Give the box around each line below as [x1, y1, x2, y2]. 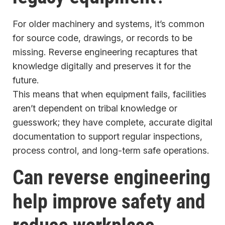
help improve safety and [13, 190, 205, 214]
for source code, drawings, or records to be [13, 33, 192, 44]
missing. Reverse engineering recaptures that [13, 47, 197, 58]
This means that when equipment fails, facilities [13, 89, 206, 100]
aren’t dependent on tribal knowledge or [13, 103, 177, 114]
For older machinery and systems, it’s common [13, 19, 204, 30]
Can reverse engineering [13, 166, 210, 190]
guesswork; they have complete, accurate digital [13, 117, 212, 128]
